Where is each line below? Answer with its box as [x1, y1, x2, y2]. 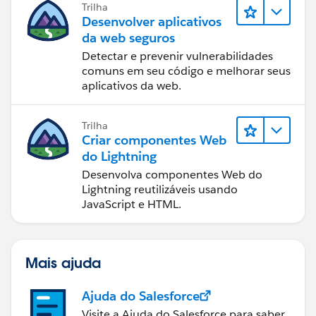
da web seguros [82, 29, 175, 46]
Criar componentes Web [82, 131, 226, 148]
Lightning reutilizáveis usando [82, 181, 238, 197]
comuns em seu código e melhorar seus [82, 63, 291, 78]
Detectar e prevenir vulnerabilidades [82, 48, 273, 63]
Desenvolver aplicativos [82, 13, 221, 30]
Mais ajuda [25, 253, 101, 272]
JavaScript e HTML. [82, 196, 181, 212]
